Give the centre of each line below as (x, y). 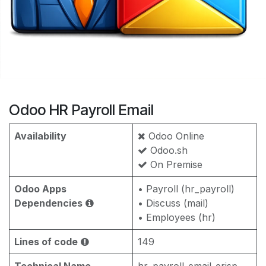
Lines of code (46, 241)
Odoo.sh (167, 150)
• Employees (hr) (177, 217)
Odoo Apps (40, 189)
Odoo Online (175, 136)
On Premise (175, 164)
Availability (40, 136)
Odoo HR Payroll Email (81, 110)
